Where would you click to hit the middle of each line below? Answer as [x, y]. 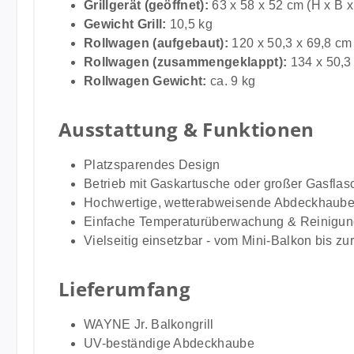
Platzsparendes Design [152, 165]
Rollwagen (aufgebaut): [156, 43]
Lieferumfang [124, 289]
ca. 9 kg [231, 81]
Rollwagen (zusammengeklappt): [186, 62]
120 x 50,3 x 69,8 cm [290, 43]
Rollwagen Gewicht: [145, 81]
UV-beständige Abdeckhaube [169, 343]
